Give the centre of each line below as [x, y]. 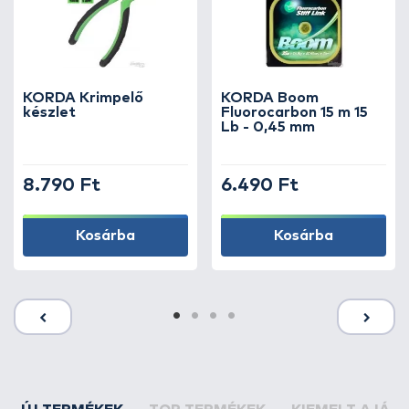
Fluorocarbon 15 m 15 [294, 112]
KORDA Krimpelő [83, 98]
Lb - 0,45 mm [268, 127]
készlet [49, 112]
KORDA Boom [270, 98]
